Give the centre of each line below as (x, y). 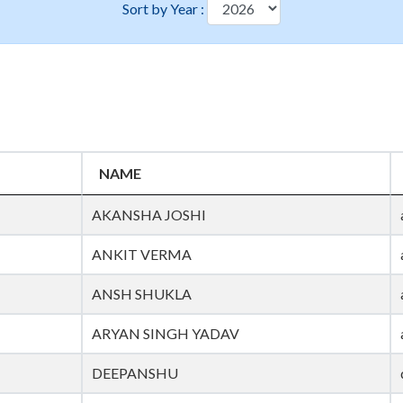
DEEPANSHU (135, 373)
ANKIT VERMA (142, 255)
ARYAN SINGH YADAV (166, 334)
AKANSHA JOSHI (149, 215)
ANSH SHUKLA (142, 294)
